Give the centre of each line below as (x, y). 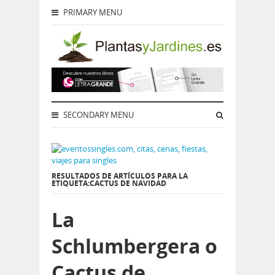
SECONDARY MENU (98, 115)
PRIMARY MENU (92, 12)
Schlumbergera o (134, 246)
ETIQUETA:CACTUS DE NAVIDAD (109, 184)
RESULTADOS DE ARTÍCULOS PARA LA (120, 176)
